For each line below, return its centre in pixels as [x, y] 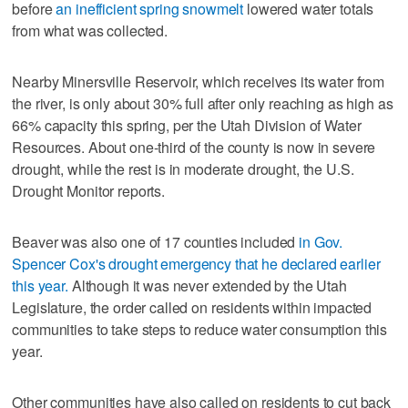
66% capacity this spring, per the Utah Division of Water [187, 125]
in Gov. [321, 241]
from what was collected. [90, 30]
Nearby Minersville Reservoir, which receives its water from [199, 81]
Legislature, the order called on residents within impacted [192, 307]
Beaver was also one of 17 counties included [156, 241]
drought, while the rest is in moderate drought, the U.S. [183, 168]
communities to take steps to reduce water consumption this [200, 329]
